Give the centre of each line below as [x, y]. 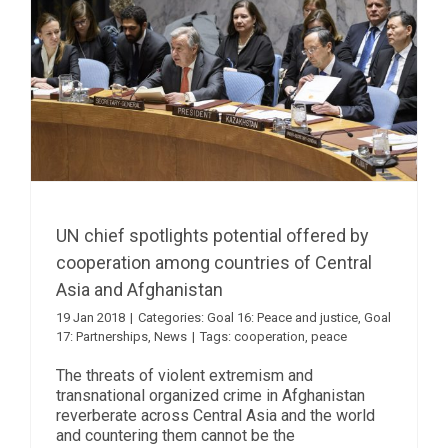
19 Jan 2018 [90, 317]
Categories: [172, 317]
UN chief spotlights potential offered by [212, 235]
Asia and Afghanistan [139, 289]
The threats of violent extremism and [184, 375]
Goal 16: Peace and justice [282, 317]
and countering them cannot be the [175, 435]
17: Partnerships [102, 336]
